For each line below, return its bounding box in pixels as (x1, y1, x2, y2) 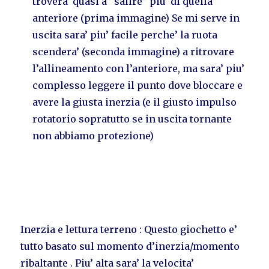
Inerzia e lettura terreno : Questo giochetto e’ (20, 223, 238, 235)
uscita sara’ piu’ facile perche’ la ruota (32, 28, 218, 41)
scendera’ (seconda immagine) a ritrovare (32, 45, 235, 58)
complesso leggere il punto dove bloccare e (32, 79, 243, 91)
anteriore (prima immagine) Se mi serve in (32, 11, 240, 24)
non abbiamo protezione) (32, 129, 154, 142)
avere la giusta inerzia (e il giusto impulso (32, 95, 237, 108)
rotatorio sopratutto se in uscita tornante (32, 112, 232, 125)
